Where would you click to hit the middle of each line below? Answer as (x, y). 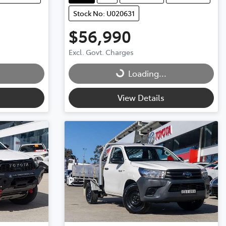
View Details (141, 97)
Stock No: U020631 (104, 13)
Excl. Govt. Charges (101, 52)
